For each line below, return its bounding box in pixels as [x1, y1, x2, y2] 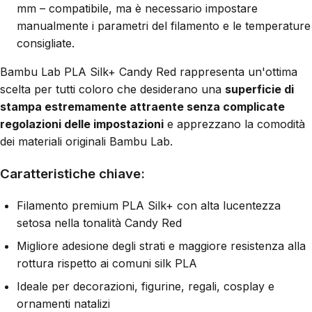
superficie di [225, 82, 294, 97]
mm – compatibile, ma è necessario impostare [17, 1, 258, 16]
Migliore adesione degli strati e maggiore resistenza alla [17, 238, 306, 253]
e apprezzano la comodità [164, 117, 305, 132]
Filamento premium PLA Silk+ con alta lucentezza [17, 198, 281, 212]
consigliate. [17, 36, 75, 51]
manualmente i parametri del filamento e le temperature [17, 19, 311, 33]
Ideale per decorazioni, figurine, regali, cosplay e [17, 279, 274, 293]
